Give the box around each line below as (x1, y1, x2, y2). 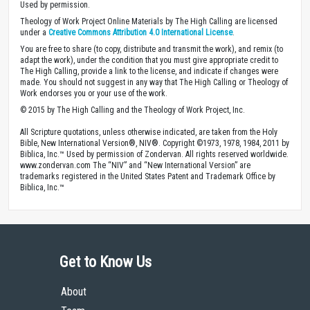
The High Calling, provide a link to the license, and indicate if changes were (20, 66, 278, 76)
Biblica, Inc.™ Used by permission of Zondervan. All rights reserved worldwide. (20, 149, 289, 159)
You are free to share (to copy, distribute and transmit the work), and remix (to (20, 44, 283, 54)
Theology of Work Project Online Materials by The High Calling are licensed (20, 16, 277, 26)
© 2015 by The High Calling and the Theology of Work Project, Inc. (20, 104, 245, 115)
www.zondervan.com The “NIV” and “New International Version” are (20, 160, 250, 170)
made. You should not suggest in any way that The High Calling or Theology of (20, 77, 288, 87)
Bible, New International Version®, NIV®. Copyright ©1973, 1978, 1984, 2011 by (20, 138, 289, 148)
